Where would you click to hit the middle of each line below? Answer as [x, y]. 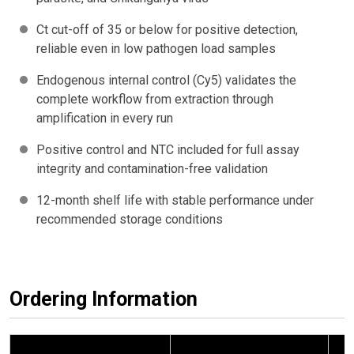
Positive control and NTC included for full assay [168, 149]
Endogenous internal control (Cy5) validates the [166, 80]
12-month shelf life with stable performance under [175, 200]
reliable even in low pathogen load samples [156, 48]
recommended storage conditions [130, 219]
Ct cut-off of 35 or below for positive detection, [167, 29]
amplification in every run [105, 118]
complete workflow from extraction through [155, 99]
